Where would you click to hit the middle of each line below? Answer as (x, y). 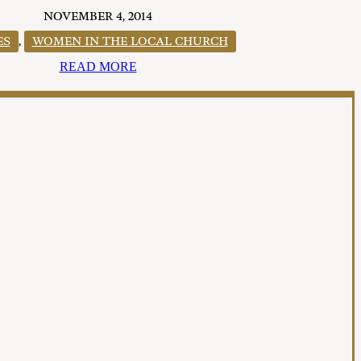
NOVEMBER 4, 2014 (98, 17)
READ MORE (98, 67)
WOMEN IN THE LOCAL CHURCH (130, 42)
